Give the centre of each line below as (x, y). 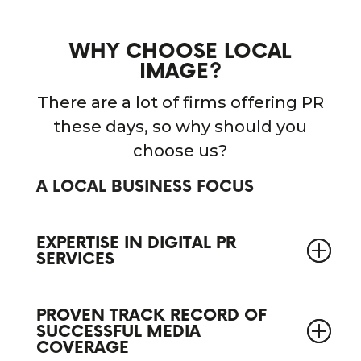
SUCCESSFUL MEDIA (118, 332)
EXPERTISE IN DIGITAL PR (136, 244)
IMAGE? (180, 73)
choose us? (180, 151)
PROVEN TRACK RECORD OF (151, 316)
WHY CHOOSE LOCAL (180, 52)
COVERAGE (82, 349)
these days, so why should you (180, 127)
